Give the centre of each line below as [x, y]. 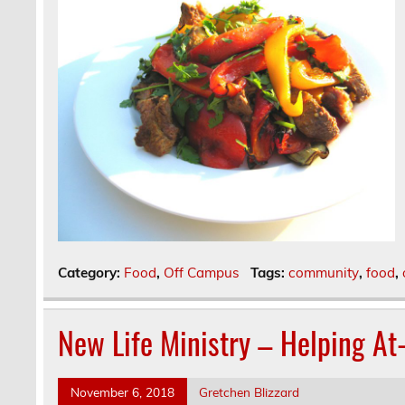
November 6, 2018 [122, 392]
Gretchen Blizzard [250, 392]
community [323, 273]
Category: [91, 273]
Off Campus [202, 273]
